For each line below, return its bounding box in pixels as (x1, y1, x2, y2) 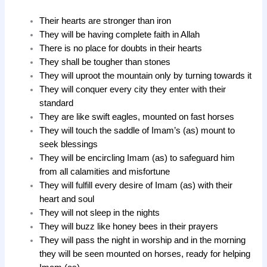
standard (39, 98, 74, 108)
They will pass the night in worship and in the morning (39, 235, 246, 245)
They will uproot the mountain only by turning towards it (39, 70, 252, 80)
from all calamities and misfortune (39, 166, 170, 176)
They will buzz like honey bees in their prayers (39, 221, 219, 231)
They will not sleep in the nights (39, 207, 160, 218)
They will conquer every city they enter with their (39, 84, 226, 94)
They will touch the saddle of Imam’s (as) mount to (39, 125, 235, 135)
